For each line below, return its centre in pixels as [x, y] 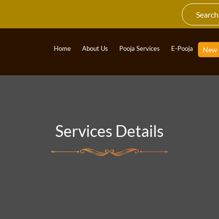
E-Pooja [182, 49]
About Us [95, 49]
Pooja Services [140, 49]
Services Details [109, 131]
